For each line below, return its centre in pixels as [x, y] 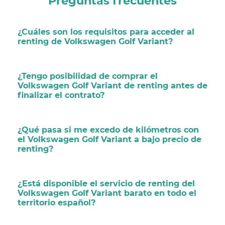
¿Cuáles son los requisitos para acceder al [106, 32]
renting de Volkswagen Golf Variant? [95, 42]
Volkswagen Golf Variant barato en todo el [107, 193]
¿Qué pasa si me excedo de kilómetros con [108, 130]
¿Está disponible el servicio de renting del [106, 184]
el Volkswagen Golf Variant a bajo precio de [109, 140]
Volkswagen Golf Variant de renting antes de [113, 86]
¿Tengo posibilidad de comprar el [88, 76]
